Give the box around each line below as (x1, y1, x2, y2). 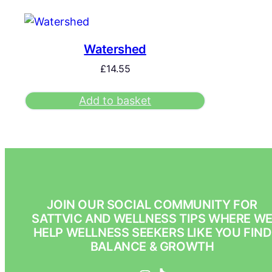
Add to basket (79, 94, 152, 107)
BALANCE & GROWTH (90, 239, 214, 254)
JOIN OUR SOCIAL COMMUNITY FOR (47, 197, 257, 212)
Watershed (84, 42, 146, 57)
